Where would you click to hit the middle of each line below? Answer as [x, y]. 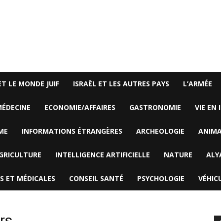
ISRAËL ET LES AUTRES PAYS [121, 84]
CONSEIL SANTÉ [96, 178]
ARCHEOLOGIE [160, 131]
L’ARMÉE [198, 84]
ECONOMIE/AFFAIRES [80, 107]
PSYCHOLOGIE [161, 178]
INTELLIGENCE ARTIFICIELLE [103, 155]
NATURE [178, 155]
